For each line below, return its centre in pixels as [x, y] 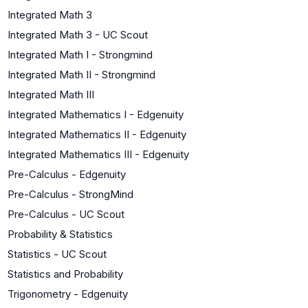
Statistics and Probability [65, 274]
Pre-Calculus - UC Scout [66, 214]
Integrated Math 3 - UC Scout [78, 34]
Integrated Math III [51, 94]
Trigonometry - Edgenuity [68, 294]
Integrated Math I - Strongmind [80, 54]
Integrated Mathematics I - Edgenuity [96, 114]
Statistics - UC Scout [57, 254]
